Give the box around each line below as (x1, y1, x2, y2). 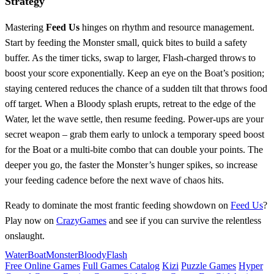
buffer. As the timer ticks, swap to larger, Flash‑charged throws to (5, 53, 256, 64)
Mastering (5, 22, 46, 33)
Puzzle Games (181, 261, 236, 272)
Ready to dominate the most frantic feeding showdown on (5, 200, 231, 211)
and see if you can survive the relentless (106, 215, 261, 226)
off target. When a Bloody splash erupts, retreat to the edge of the (5, 98, 256, 109)
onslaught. (5, 231, 45, 242)
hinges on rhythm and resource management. (80, 22, 254, 33)
